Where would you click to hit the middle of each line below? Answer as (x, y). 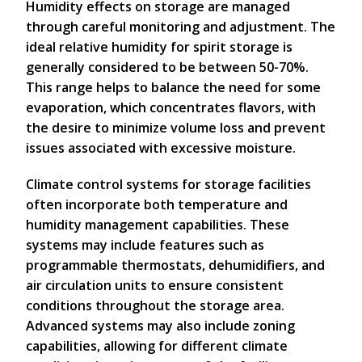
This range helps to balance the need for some (173, 87)
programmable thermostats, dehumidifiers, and (175, 265)
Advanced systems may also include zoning (160, 326)
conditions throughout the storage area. (155, 305)
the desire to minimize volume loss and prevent (176, 128)
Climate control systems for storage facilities (168, 184)
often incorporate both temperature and (157, 204)
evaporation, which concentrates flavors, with (171, 107)
